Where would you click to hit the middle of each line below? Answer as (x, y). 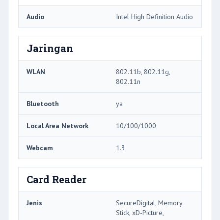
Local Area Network (57, 125)
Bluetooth (43, 103)
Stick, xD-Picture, (140, 212)
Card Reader (56, 179)
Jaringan (50, 48)
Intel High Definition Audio (154, 16)
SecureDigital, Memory (149, 203)
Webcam (40, 148)
